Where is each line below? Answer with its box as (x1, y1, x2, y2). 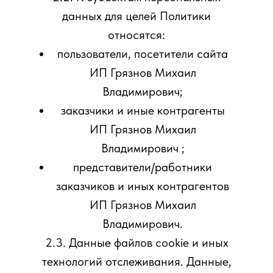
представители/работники (73, 160, 212, 174)
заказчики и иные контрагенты (60, 103, 225, 118)
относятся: (108, 27, 165, 42)
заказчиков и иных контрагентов (56, 179, 229, 193)
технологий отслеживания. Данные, (41, 254, 232, 269)
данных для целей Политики (62, 9, 211, 23)
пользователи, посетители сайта (57, 46, 228, 61)
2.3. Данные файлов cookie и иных (44, 235, 229, 250)
